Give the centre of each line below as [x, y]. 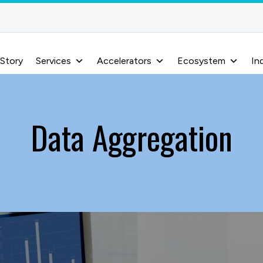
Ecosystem [201, 61]
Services [53, 61]
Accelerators [124, 61]
